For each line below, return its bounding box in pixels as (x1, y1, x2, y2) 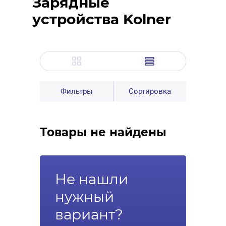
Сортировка (129, 86, 171, 96)
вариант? (55, 206, 123, 223)
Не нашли (55, 171, 128, 188)
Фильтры (60, 86, 93, 96)
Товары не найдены (40, 125, 166, 139)
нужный (55, 188, 114, 205)
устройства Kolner (32, 11, 171, 28)
